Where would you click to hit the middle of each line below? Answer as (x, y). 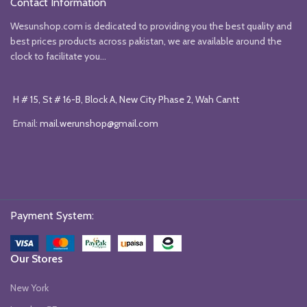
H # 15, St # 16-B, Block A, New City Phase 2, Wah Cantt (126, 99)
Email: (26, 123)
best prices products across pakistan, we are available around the (146, 41)
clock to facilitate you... (58, 56)
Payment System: (52, 215)
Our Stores (36, 258)
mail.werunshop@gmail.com (99, 123)
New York (29, 287)
